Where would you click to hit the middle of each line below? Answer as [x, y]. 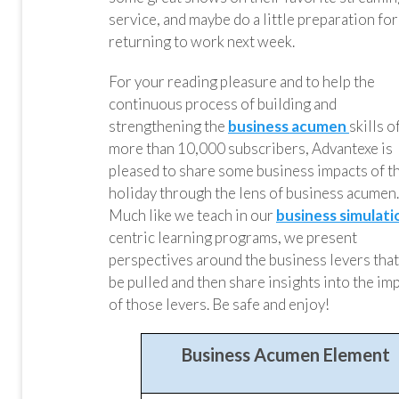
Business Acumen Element [286, 354]
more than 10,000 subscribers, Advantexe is [251, 148]
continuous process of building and [223, 104]
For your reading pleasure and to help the [242, 81]
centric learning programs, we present [233, 237]
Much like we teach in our [192, 215]
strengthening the [167, 126]
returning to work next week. [202, 41]
